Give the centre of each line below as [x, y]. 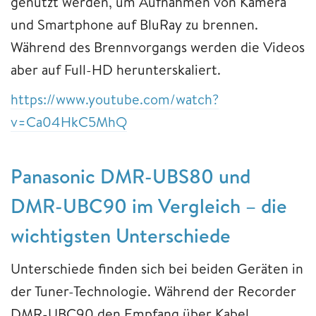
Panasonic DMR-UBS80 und [130, 176]
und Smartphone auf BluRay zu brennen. [134, 24]
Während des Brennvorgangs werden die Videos [158, 47]
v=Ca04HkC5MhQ [69, 121]
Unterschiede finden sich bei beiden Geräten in [157, 268]
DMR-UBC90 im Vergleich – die [149, 205]
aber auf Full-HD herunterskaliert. [116, 69]
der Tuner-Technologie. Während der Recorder [153, 291]
